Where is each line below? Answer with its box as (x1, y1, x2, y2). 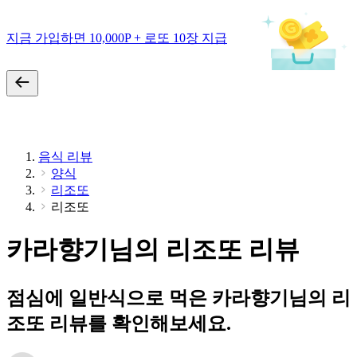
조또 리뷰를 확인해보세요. (6, 312, 231, 334)
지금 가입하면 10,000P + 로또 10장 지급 (6, 30, 227, 45)
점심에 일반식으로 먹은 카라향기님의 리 (6, 287, 351, 308)
